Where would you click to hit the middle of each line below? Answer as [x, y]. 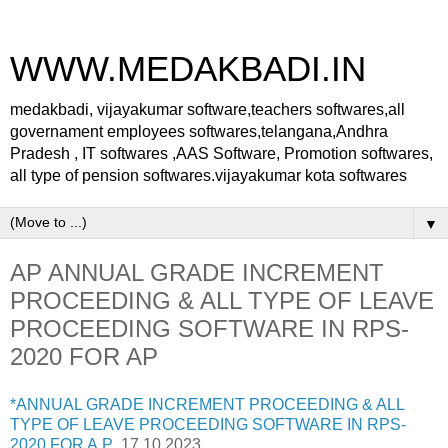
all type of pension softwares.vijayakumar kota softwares [208, 175]
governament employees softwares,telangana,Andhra [199, 131]
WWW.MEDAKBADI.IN [188, 69]
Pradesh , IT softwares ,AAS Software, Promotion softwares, [221, 153]
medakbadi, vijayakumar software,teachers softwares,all [207, 109]
